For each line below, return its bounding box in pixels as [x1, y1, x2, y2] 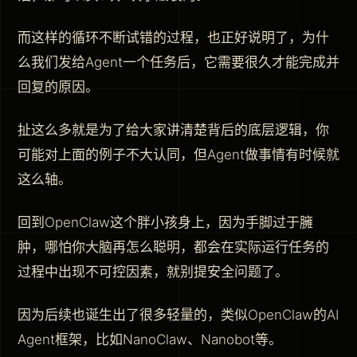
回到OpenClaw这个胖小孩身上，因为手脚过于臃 [18, 214, 313, 231]
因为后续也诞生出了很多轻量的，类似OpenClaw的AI [18, 307, 339, 324]
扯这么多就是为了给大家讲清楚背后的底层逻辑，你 [18, 122, 329, 139]
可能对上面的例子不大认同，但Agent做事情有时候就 [18, 147, 339, 163]
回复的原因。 [18, 79, 99, 96]
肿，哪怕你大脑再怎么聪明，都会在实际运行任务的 [18, 239, 329, 256]
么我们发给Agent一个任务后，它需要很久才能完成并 [18, 54, 339, 71]
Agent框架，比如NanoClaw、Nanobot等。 [18, 331, 282, 348]
